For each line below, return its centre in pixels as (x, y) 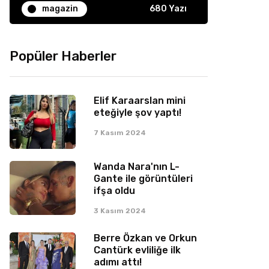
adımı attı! (118, 262)
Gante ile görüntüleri (143, 179)
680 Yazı (168, 9)
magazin (60, 9)
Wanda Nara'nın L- (137, 167)
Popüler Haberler (63, 56)
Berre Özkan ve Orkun (145, 238)
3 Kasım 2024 (120, 211)
